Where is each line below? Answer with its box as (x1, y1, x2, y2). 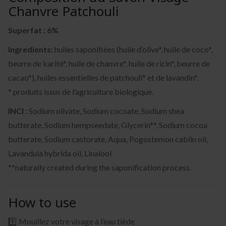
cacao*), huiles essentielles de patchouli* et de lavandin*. (8, 72, 198, 82)
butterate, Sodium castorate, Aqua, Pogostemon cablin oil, (8, 134, 208, 144)
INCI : (8, 105, 27, 116)
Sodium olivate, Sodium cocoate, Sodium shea (27, 105, 184, 116)
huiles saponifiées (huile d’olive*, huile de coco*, (53, 44, 212, 54)
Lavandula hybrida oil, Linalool (8, 148, 111, 158)
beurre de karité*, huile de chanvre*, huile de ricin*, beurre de (8, 58, 210, 68)
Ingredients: (8, 44, 53, 54)
